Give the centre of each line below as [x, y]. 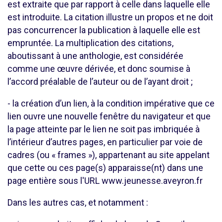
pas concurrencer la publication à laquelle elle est [104, 30]
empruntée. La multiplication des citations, [90, 43]
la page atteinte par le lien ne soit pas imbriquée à [104, 129]
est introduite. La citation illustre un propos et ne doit [110, 17]
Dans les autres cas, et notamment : [78, 202]
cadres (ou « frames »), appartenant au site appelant [109, 155]
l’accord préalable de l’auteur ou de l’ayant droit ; [100, 82]
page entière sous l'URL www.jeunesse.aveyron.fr [105, 181]
